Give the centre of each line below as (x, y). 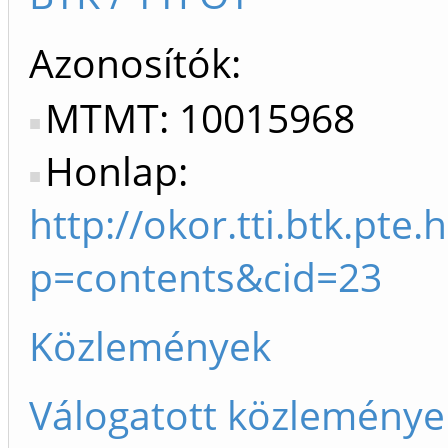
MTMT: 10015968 (200, 117)
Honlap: (116, 170)
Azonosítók (130, 62)
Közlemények (150, 345)
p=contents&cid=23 (205, 276)
